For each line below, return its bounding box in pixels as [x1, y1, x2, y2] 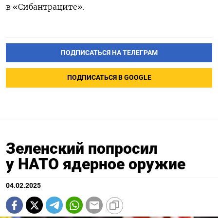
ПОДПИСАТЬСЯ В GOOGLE [67, 73, 151, 82]
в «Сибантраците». [6, 1, 85, 12]
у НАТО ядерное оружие [6, 155, 185, 174]
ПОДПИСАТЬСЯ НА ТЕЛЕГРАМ [60, 48, 158, 57]
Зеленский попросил [6, 139, 158, 158]
